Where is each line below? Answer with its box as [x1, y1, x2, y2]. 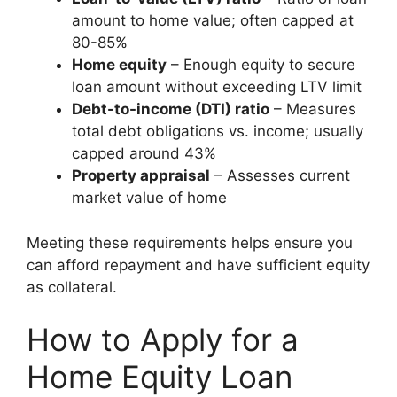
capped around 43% [72, 144, 216, 162]
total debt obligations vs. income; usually [72, 122, 363, 140]
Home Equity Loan [27, 358, 292, 395]
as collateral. [27, 277, 117, 296]
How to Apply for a [27, 321, 299, 358]
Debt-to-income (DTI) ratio [72, 100, 269, 118]
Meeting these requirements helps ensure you [27, 233, 353, 252]
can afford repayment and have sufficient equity [27, 255, 370, 274]
